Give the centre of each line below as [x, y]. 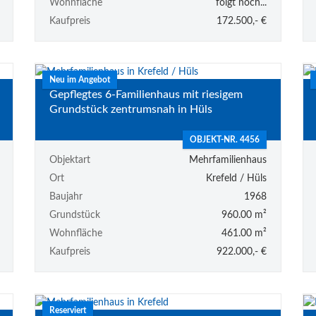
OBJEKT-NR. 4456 [224, 139]
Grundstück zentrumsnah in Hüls [130, 109]
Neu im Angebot [79, 79]
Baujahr [66, 196]
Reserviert [67, 310]
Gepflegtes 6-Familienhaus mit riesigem [146, 94]
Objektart [69, 160]
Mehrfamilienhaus [227, 160]
